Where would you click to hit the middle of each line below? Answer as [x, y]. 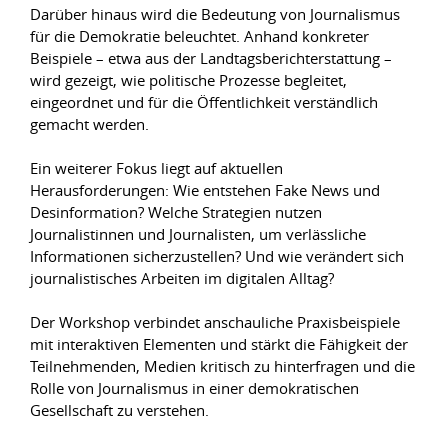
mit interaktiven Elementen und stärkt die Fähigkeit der [219, 344]
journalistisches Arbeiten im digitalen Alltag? [182, 278]
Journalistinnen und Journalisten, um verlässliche [198, 234]
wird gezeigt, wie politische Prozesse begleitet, [188, 80]
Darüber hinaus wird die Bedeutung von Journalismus [215, 14]
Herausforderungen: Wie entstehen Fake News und [205, 190]
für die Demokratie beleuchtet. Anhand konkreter [199, 36]
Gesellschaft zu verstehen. [119, 410]
